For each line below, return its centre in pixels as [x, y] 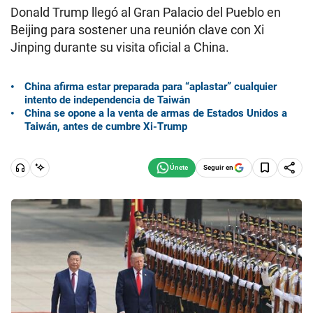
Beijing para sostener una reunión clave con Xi [137, 30]
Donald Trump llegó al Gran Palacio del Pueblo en [146, 12]
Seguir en [218, 167]
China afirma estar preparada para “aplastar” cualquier [151, 86]
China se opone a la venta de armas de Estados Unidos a [156, 113]
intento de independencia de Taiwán [107, 100]
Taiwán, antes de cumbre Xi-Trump [106, 126]
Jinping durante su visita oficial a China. [120, 47]
